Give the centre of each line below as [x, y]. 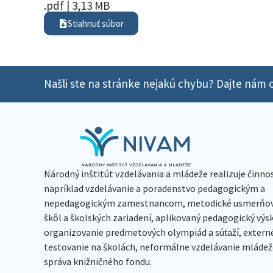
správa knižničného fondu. [98, 261]
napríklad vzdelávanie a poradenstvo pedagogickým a [154, 188]
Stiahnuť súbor [96, 23]
